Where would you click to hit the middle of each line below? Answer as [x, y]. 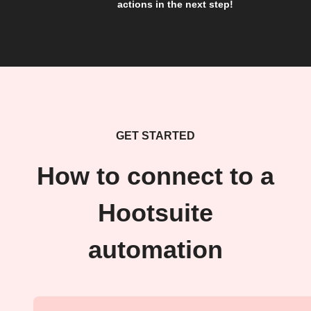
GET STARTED [155, 135]
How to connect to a [155, 176]
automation [155, 250]
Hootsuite [155, 213]
